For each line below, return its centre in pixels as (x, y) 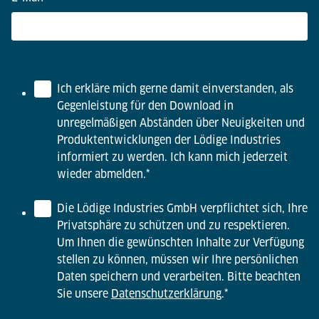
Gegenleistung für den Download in (145, 105)
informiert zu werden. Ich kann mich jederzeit (172, 157)
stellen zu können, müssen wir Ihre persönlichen (178, 259)
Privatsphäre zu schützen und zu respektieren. (173, 225)
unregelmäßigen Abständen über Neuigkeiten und (181, 122)
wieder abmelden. (101, 174)
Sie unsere (84, 293)
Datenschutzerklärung (166, 293)
